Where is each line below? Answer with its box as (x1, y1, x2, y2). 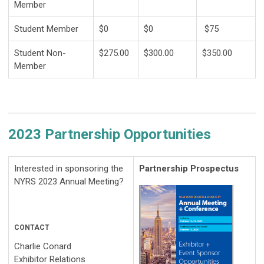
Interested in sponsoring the (14, 163, 123, 174)
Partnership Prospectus (139, 163, 239, 174)
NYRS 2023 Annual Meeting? (14, 176, 124, 187)
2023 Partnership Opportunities (8, 126, 211, 143)
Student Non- (14, 48, 66, 59)
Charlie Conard (14, 241, 71, 252)
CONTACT (14, 223, 49, 232)
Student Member (14, 24, 81, 35)
